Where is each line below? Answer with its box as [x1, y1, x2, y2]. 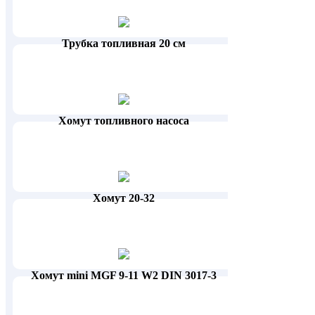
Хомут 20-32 [93, 192, 155, 205]
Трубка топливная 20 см [62, 37, 186, 50]
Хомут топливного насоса [58, 115, 190, 127]
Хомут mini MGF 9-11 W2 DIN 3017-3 [31, 269, 217, 282]
